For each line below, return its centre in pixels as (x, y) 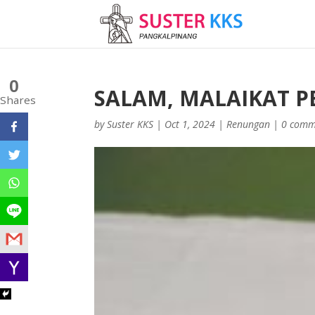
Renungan (249, 124)
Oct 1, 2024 (190, 124)
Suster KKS (130, 124)
